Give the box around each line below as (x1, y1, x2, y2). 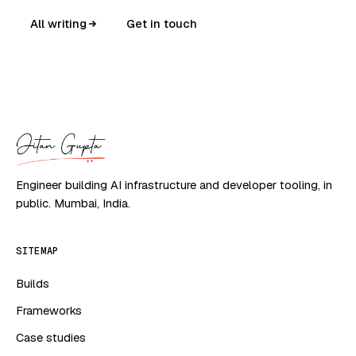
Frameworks (16, 303, 82, 319)
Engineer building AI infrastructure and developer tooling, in (16, 177, 332, 193)
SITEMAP (16, 245, 60, 258)
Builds (16, 276, 49, 292)
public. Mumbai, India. (16, 195, 130, 211)
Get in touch (126, 16, 197, 32)
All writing (30, 16, 87, 32)
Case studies (16, 330, 86, 346)
